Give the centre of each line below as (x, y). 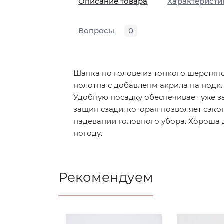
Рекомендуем (106, 177)
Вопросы (97, 31)
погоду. (88, 133)
